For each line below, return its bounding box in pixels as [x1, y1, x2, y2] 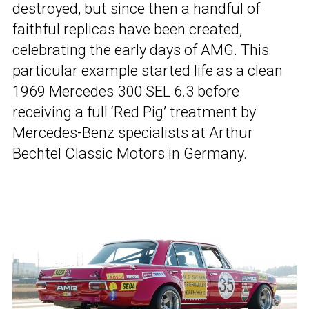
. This [234, 41, 269, 59]
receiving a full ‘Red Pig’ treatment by [12, 103, 256, 121]
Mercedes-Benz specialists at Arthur [12, 124, 253, 142]
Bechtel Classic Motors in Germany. [12, 145, 247, 163]
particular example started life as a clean [12, 62, 283, 80]
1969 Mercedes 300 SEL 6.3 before [12, 83, 239, 101]
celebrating [12, 41, 90, 59]
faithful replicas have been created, [12, 21, 242, 39]
